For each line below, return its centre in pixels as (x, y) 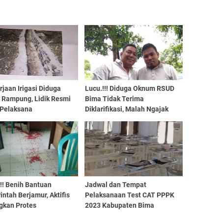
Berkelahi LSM (108, 119)
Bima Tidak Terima (114, 99)
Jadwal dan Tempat (115, 185)
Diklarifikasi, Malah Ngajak (126, 109)
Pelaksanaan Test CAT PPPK (129, 195)
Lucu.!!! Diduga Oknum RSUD (129, 88)
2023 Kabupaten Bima (119, 205)
